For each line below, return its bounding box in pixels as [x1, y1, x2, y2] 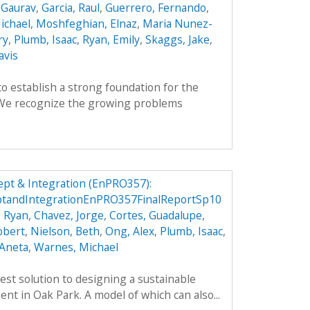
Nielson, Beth [30, 224, 100, 239]
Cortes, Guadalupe [109, 208, 202, 224]
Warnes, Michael [33, 239, 118, 255]
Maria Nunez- [142, 16, 212, 32]
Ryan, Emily [82, 32, 140, 48]
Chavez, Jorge [33, 208, 104, 224]
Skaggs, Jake [145, 32, 210, 48]
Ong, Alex [104, 224, 154, 239]
